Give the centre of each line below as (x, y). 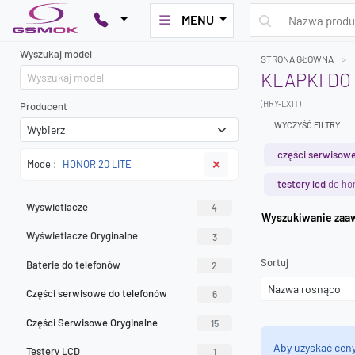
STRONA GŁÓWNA (297, 59)
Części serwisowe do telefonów (97, 294)
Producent (44, 106)
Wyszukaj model (56, 54)
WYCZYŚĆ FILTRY (307, 125)
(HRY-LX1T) (281, 103)
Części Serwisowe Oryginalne (92, 322)
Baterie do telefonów (73, 264)
